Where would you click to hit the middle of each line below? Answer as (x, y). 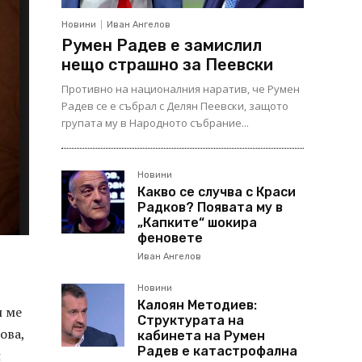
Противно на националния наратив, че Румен (181, 89)
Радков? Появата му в (210, 207)
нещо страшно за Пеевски (167, 65)
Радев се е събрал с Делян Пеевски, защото (175, 106)
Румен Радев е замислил (162, 45)
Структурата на (191, 320)
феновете (170, 238)
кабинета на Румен (201, 336)
